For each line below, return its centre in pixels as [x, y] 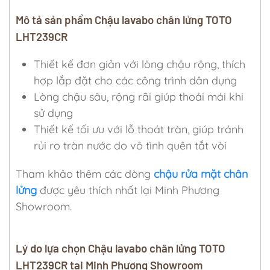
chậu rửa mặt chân [201, 174]
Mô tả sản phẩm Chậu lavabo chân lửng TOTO [124, 19]
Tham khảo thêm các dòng [85, 174]
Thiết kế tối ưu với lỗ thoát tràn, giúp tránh [139, 129]
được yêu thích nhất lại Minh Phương [130, 190]
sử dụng [53, 113]
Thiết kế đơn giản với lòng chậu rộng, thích [140, 64]
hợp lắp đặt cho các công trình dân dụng [135, 80]
